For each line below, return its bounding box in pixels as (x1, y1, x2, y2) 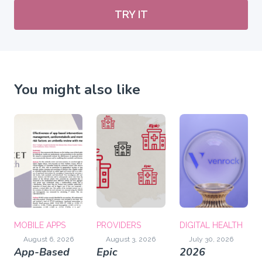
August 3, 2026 (106, 235, 156, 244)
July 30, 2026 (188, 235, 233, 244)
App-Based (14, 245, 70, 260)
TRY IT (114, 8, 148, 21)
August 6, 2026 (23, 235, 74, 244)
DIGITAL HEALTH (179, 220, 243, 230)
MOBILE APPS (14, 220, 65, 230)
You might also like (14, 80, 140, 99)
